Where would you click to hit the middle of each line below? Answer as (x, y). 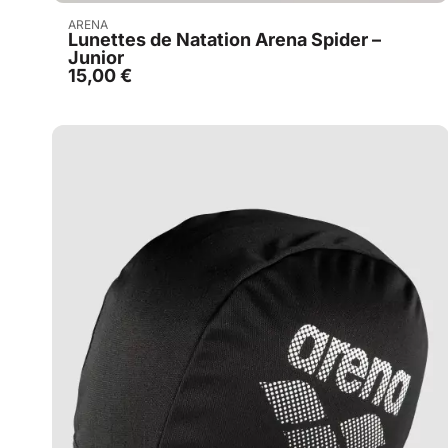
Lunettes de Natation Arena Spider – (224, 40)
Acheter (261, 24)
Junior (96, 58)
